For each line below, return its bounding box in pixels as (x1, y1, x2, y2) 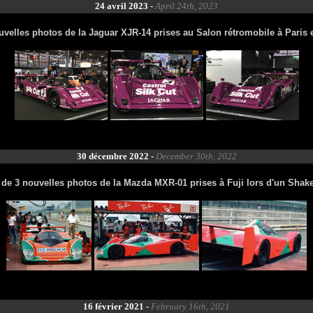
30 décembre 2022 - (76, 151, 156, 161)
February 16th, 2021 (151, 301, 230, 312)
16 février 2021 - (83, 301, 151, 312)
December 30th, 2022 (155, 151, 237, 161)
